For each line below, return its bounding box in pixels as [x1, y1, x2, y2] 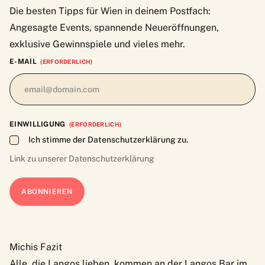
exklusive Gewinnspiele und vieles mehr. [9, 38, 185, 50]
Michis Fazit [9, 241, 62, 253]
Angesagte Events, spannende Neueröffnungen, [9, 22, 219, 34]
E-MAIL [9, 57, 37, 66]
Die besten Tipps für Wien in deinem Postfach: [9, 5, 211, 17]
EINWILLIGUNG [9, 120, 66, 129]
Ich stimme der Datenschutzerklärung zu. [28, 135, 188, 145]
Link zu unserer [9, 154, 69, 164]
